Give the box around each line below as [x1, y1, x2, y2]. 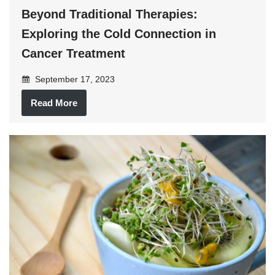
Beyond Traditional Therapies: [21, 7, 198, 21]
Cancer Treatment [21, 47, 125, 61]
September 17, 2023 [33, 74, 115, 85]
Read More [31, 98, 77, 109]
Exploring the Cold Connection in [21, 27, 216, 41]
